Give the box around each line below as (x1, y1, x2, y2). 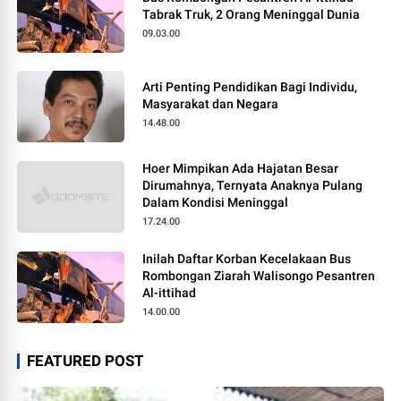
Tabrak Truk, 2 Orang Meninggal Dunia (142, 7, 361, 22)
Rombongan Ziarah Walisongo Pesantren (142, 269, 376, 284)
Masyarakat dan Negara (142, 97, 279, 112)
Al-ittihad (142, 286, 197, 301)
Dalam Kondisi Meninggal (142, 195, 289, 210)
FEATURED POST (27, 352, 145, 371)
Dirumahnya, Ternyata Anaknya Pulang (142, 178, 363, 193)
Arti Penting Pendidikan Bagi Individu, (142, 80, 281, 95)
